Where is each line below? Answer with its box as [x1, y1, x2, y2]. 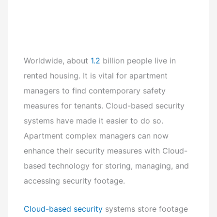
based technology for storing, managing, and [24, 161, 189, 171]
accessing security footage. [24, 176, 125, 186]
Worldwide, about [24, 56, 91, 66]
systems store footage [103, 203, 188, 214]
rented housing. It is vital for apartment [24, 71, 168, 81]
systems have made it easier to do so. [24, 116, 164, 126]
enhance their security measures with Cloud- [24, 146, 188, 156]
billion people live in [100, 56, 176, 66]
